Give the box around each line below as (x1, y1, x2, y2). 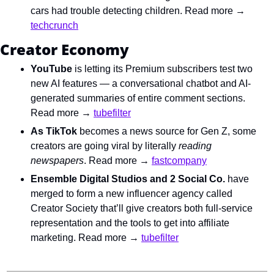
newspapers (31, 155, 84, 166)
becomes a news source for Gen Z (80, 126, 228, 137)
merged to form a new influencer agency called (31, 188, 232, 199)
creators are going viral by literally (31, 141, 179, 152)
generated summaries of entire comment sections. (31, 93, 245, 104)
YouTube (31, 64, 72, 75)
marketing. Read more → (31, 232, 141, 243)
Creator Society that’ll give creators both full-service (31, 203, 253, 214)
